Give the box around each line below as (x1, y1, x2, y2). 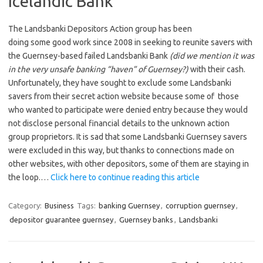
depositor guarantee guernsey (9, 215, 113, 224)
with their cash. (188, 65, 245, 74)
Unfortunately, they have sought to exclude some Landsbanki (8, 78, 231, 87)
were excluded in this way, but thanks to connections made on (8, 146, 234, 155)
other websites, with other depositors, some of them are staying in (8, 159, 249, 168)
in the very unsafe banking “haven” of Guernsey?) (8, 65, 188, 74)
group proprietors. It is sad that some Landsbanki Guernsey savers (8, 132, 247, 141)
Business (45, 201, 74, 210)
